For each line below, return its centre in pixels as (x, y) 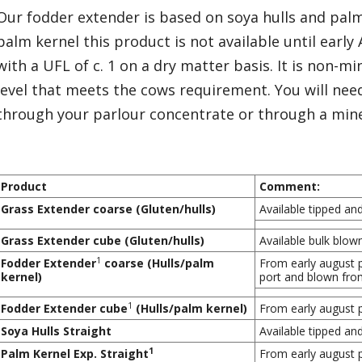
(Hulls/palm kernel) (190, 309)
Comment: (290, 187)
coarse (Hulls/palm (158, 263)
